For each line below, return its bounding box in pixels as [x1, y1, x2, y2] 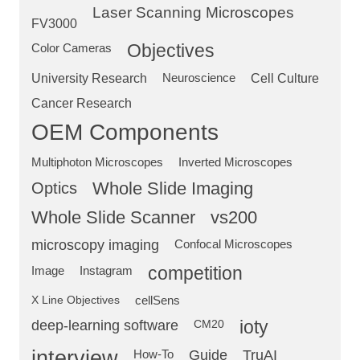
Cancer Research [31, 96, 132, 111]
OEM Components [31, 120, 219, 145]
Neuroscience [162, 71, 235, 85]
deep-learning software [31, 317, 178, 334]
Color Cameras [31, 41, 112, 55]
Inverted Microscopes [178, 155, 292, 170]
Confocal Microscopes [174, 237, 292, 252]
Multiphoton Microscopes [31, 155, 163, 170]
